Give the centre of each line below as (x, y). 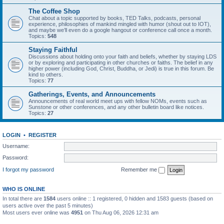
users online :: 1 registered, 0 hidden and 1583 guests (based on (134, 198)
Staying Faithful (53, 50)
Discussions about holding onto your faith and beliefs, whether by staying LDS (122, 56)
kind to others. (46, 74)
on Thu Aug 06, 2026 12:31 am (121, 212)
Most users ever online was (37, 212)
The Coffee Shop (54, 11)
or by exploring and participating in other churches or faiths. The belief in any (121, 62)
